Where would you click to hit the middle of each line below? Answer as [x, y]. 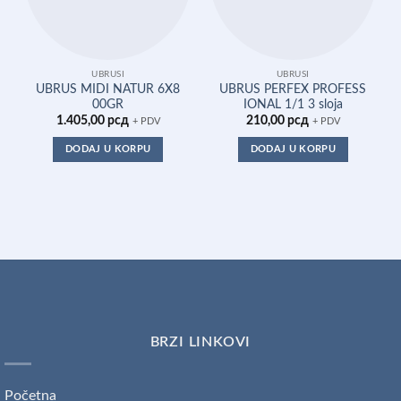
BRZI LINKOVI [200, 341]
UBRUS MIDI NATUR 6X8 [108, 89]
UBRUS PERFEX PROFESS [293, 89]
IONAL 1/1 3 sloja [293, 104]
